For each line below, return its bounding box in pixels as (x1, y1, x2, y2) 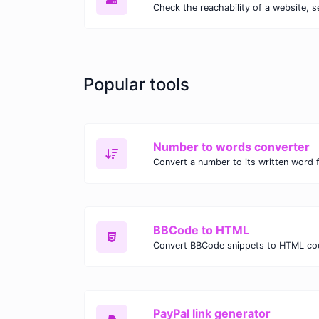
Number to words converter (153, 140, 310, 155)
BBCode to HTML (153, 223, 249, 238)
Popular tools (83, 74, 189, 95)
